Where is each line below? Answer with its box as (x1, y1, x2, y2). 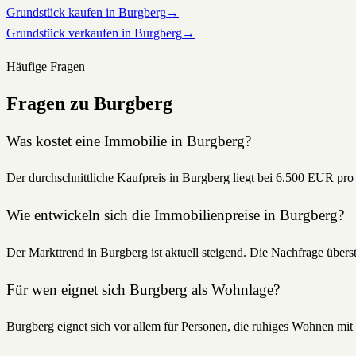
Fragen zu (6, 92, 94, 114)
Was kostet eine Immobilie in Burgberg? (6, 132, 251, 149)
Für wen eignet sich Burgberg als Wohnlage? (6, 281, 280, 298)
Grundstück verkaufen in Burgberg (6, 25, 182, 40)
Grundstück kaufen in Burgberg (6, 5, 166, 19)
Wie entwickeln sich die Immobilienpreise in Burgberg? (6, 207, 344, 224)
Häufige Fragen (6, 59, 85, 73)
